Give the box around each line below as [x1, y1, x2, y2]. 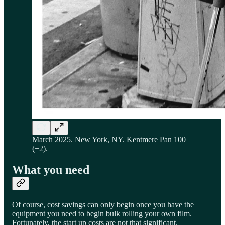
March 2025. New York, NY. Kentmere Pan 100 [32, 135, 186, 144]
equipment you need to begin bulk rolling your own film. [12, 209, 192, 218]
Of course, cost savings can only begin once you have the [12, 200, 194, 209]
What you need [12, 163, 89, 177]
